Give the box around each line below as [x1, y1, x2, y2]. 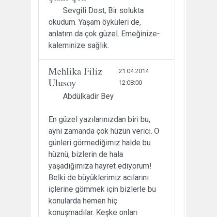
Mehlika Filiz [48, 64, 102, 77]
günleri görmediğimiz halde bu [48, 138, 151, 147]
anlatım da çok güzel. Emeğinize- [48, 29, 160, 38]
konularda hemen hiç [48, 196, 117, 205]
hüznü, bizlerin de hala [48, 149, 123, 159]
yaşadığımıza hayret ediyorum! [48, 161, 152, 170]
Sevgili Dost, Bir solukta [63, 5, 144, 15]
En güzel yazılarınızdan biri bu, [48, 114, 150, 124]
